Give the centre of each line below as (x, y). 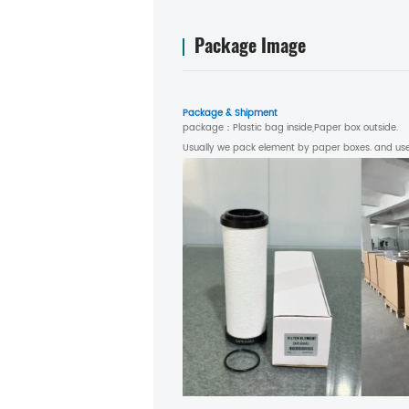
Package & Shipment (230, 113)
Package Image (250, 45)
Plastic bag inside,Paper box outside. (316, 127)
